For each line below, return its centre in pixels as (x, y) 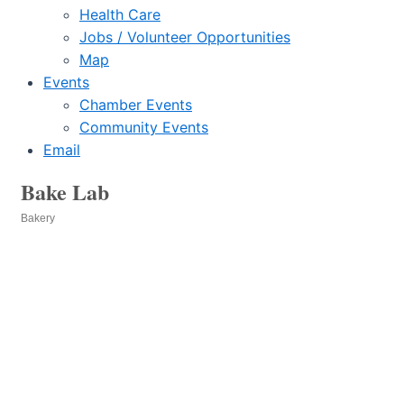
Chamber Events (136, 104)
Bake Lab (65, 191)
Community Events (144, 127)
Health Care (120, 14)
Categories (66, 231)
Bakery (38, 218)
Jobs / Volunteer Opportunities (185, 37)
